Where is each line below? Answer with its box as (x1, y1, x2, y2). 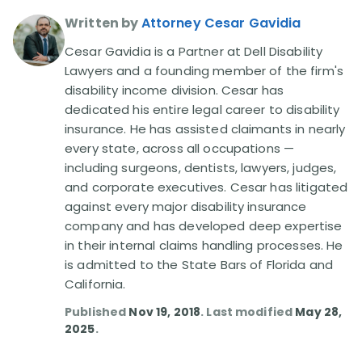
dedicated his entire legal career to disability (65, 101, 340, 118)
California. (65, 276, 126, 293)
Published (65, 304, 129, 320)
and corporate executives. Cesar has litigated (65, 179, 348, 196)
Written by (65, 14, 139, 32)
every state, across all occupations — (65, 140, 295, 157)
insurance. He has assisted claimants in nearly (65, 120, 346, 137)
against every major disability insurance (65, 198, 307, 215)
